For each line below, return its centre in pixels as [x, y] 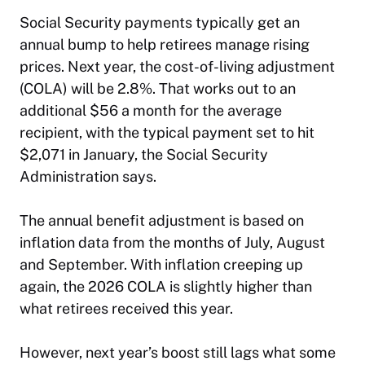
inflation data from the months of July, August [172, 242]
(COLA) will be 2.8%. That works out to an [158, 88]
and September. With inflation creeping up [161, 264]
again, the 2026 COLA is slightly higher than [166, 286]
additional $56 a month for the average [151, 110]
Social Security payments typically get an [160, 22]
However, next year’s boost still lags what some [178, 352]
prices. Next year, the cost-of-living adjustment [177, 66]
